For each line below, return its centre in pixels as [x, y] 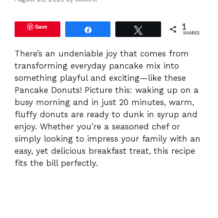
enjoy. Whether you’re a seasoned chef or [97, 127]
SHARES [191, 34]
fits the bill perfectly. [56, 163]
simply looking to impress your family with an [108, 139]
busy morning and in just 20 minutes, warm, [104, 102]
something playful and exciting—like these [100, 78]
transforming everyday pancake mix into [97, 66]
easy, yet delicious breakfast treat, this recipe [105, 151]
